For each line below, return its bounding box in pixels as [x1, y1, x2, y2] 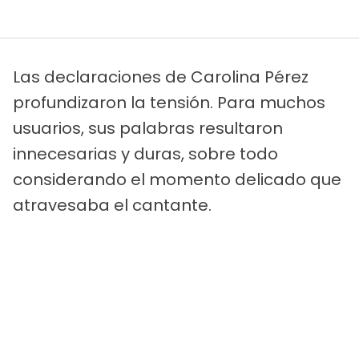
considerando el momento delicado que [13, 167, 341, 191]
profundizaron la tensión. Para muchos [13, 91, 325, 114]
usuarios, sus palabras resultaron [13, 116, 283, 139]
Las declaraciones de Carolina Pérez [13, 65, 309, 88]
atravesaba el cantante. [13, 193, 212, 216]
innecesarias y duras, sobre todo [13, 142, 278, 165]
